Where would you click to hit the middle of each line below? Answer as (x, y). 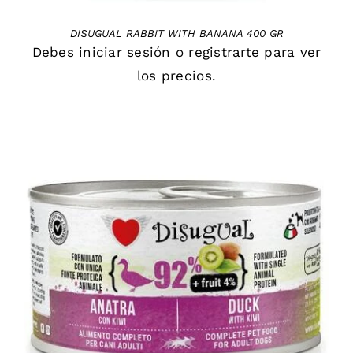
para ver (290, 52)
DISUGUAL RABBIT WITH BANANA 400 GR (176, 33)
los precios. (176, 75)
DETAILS (176, 287)
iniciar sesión (125, 52)
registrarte (224, 52)
